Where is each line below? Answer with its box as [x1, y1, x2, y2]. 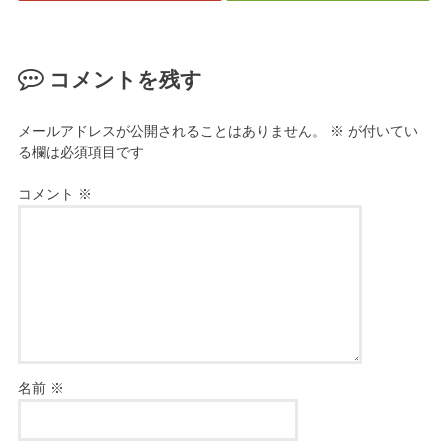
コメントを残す [49, 67, 203, 92]
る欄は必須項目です [17, 144, 144, 161]
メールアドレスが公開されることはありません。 [17, 123, 326, 140]
